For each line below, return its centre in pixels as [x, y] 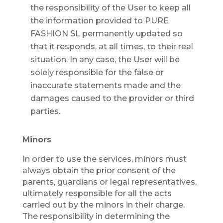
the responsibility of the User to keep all [110, 8]
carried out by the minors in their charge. [103, 205]
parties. [45, 111]
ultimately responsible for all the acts [97, 193]
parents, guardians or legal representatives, [109, 182]
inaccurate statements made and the [105, 85]
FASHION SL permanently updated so [106, 34]
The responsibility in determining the [96, 216]
